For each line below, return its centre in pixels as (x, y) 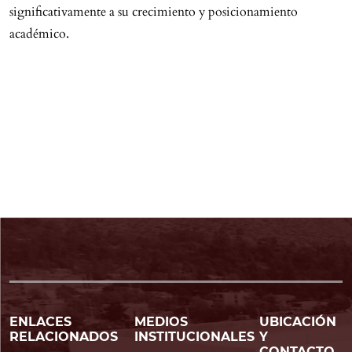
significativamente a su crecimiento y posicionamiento (154, 12)
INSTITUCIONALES (194, 337)
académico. (39, 34)
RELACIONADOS (64, 337)
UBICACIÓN (298, 322)
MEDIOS (161, 322)
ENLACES (40, 322)
